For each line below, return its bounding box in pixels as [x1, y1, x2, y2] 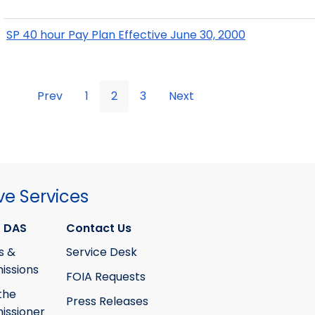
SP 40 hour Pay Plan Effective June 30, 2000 [6, 27, 245, 44]
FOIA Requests [65, 269, 146, 285]
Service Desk [65, 244, 137, 261]
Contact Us [65, 219, 131, 236]
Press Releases [65, 292, 148, 309]
